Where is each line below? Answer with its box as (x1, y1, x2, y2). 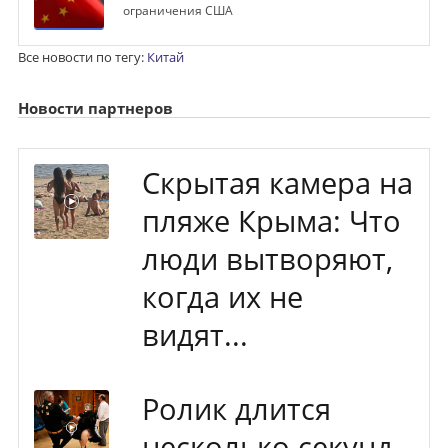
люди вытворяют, (141, 238, 393, 279)
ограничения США (122, 2, 233, 20)
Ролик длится (141, 388, 331, 429)
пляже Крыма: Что (141, 200, 401, 241)
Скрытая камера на (141, 162, 413, 203)
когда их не (141, 276, 303, 317)
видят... (141, 314, 248, 355)
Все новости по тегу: (17, 48, 147, 67)
